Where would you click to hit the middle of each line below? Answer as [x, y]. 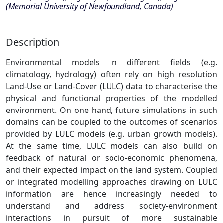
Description [33, 42]
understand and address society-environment [111, 206]
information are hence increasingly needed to [111, 194]
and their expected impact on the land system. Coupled [111, 170]
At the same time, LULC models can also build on [111, 146]
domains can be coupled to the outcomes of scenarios [111, 122]
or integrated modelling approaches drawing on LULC [111, 182]
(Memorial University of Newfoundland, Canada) [90, 6]
